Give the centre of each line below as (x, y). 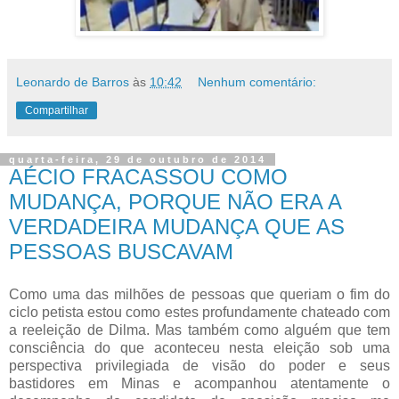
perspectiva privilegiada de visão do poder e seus (199, 365)
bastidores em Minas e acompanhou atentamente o (199, 383)
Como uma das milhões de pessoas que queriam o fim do (199, 294)
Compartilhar (57, 110)
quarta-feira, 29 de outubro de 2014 (138, 159)
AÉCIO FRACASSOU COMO (148, 176)
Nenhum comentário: (257, 81)
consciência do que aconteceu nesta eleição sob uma (199, 347)
